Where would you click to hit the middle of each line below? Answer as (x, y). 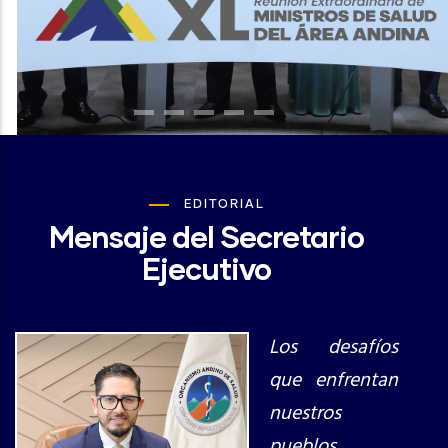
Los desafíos (333, 348)
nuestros (305, 414)
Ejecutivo (206, 268)
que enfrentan (333, 381)
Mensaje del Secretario (206, 236)
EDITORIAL (224, 205)
